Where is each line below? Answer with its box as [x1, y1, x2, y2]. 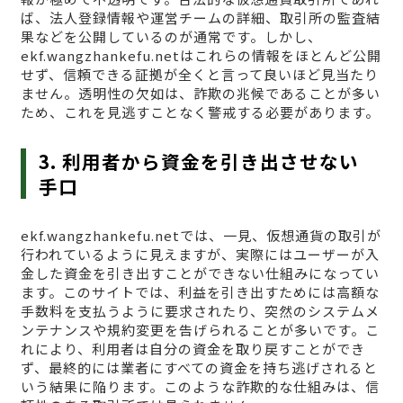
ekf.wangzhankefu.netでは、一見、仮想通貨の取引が [20, 226, 381, 246]
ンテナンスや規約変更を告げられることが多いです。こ [20, 320, 380, 340]
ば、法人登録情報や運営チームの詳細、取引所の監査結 [20, 8, 381, 28]
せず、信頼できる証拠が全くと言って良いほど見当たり [20, 65, 379, 85]
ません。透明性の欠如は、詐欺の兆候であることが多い [20, 84, 381, 103]
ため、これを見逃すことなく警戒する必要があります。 [20, 103, 380, 122]
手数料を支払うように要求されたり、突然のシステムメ [20, 301, 380, 321]
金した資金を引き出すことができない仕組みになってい [20, 264, 380, 283]
